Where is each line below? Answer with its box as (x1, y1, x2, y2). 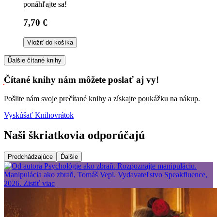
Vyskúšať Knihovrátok (4, 110, 74, 119)
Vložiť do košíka (27, 39, 73, 46)
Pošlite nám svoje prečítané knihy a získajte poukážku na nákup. (4, 94, 200, 103)
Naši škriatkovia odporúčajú (4, 129, 145, 142)
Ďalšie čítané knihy (8, 57, 62, 64)
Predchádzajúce (8, 153, 53, 161)
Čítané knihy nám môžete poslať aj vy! (4, 74, 159, 85)
